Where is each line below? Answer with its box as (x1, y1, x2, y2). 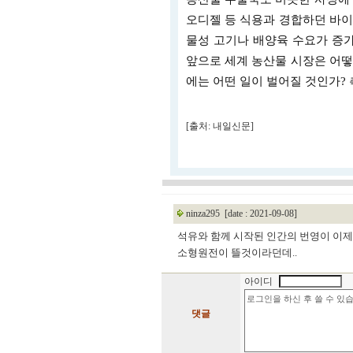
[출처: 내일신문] (186, 121, 254, 132)
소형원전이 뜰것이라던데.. (177, 247, 297, 258)
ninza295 (186, 208, 220, 219)
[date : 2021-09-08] (222, 208, 297, 219)
